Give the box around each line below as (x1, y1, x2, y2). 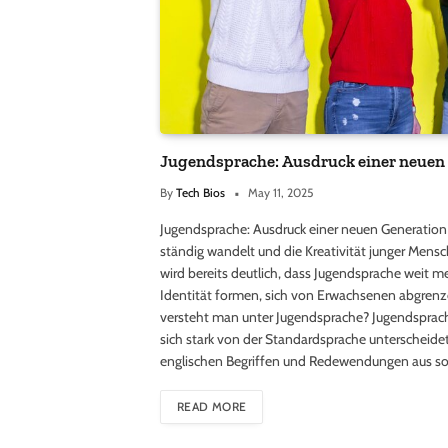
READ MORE (177, 398, 247, 414)
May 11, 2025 (248, 184, 313, 200)
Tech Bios (176, 184, 225, 200)
